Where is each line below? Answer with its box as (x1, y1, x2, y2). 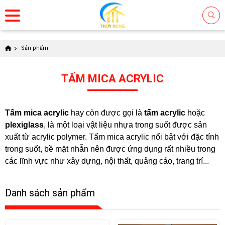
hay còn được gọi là (69, 108, 144, 117)
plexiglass (5, 121, 44, 129)
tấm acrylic (144, 108, 185, 117)
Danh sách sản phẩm (5, 187, 95, 199)
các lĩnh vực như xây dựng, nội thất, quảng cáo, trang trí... (5, 157, 209, 165)
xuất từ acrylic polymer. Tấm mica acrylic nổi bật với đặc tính (5, 133, 219, 141)
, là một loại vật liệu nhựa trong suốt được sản (44, 121, 207, 129)
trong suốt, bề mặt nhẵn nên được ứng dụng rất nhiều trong (5, 145, 215, 153)
